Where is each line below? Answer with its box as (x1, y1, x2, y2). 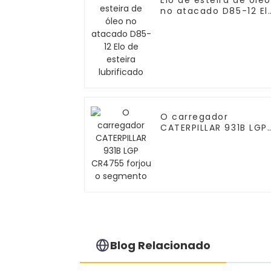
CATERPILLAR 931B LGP (160, 122, 267, 134)
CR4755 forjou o (160, 132, 243, 145)
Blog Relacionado (110, 237, 211, 253)
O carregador (160, 111, 229, 123)
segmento (160, 143, 212, 156)
